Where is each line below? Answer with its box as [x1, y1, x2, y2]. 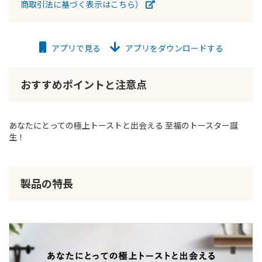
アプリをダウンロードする [123, 42, 223, 54]
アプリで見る [49, 42, 101, 54]
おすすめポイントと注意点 [20, 77, 147, 92]
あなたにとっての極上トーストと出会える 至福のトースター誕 [9, 119, 238, 131]
